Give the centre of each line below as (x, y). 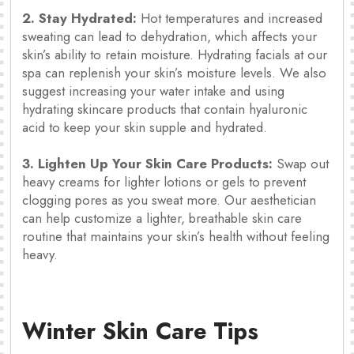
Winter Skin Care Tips (140, 331)
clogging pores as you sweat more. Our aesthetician (169, 200)
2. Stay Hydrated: (79, 18)
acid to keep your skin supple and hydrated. (145, 127)
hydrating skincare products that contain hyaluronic (165, 109)
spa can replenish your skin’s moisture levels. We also (174, 72)
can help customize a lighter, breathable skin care (162, 218)
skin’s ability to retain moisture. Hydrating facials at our (175, 54)
